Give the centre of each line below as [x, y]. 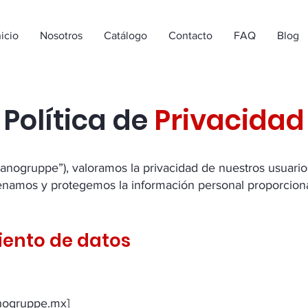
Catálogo [125, 35]
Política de [79, 120]
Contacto [190, 35]
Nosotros [61, 35]
